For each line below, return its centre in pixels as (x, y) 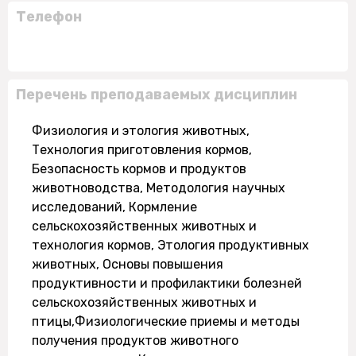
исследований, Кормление (114, 207)
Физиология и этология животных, (141, 131)
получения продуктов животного (135, 341)
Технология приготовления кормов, (142, 150)
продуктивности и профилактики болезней (167, 283)
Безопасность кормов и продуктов (139, 169)
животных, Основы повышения (128, 264)
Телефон (49, 17)
